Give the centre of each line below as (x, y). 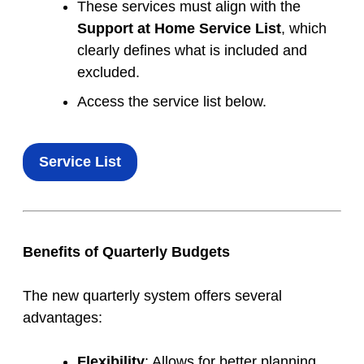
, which (304, 29)
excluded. (108, 73)
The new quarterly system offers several (152, 296)
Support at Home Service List (179, 29)
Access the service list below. (172, 102)
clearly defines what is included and (192, 51)
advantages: (63, 318)
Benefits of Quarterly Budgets (126, 252)
